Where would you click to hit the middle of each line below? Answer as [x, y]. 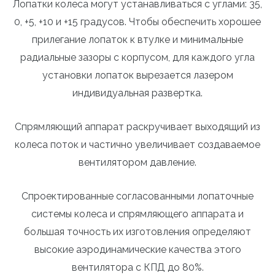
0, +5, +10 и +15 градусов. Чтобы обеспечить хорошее [137, 22]
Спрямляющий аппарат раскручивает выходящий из [137, 126]
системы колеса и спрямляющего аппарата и [137, 214]
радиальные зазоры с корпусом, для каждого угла [137, 58]
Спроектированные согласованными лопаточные [137, 196]
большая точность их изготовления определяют [137, 231]
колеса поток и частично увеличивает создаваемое [137, 144]
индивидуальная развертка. [137, 93]
